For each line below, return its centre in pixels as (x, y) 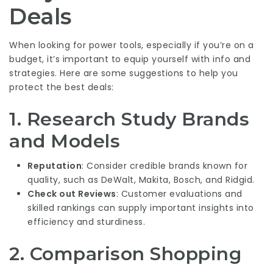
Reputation (55, 166)
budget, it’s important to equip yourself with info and (130, 59)
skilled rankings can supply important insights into (141, 208)
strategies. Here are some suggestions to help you (124, 73)
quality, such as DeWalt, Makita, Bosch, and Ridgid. (141, 180)
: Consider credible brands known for (165, 166)
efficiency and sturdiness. (86, 222)
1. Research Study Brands (129, 119)
